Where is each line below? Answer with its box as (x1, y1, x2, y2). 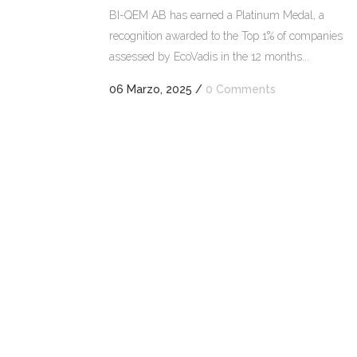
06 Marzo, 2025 (109, 83, 192, 96)
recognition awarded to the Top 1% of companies (109, 29, 343, 43)
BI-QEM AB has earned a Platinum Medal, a (109, 9, 324, 22)
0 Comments (206, 83, 276, 96)
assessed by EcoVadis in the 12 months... (109, 50, 309, 64)
